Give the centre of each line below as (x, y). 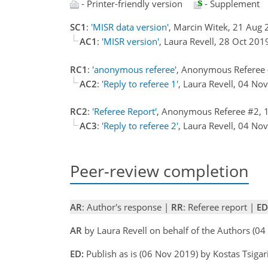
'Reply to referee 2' (140, 126)
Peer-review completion (159, 171)
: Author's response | (127, 207)
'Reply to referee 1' (140, 83)
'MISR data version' (130, 27)
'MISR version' (130, 41)
